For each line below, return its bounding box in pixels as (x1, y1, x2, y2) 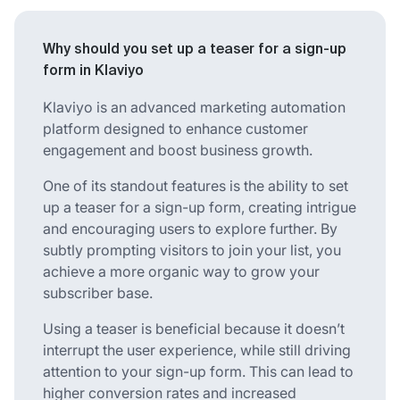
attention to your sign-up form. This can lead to (43, 362, 354, 380)
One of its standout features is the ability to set (43, 176, 348, 195)
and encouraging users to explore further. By (43, 219, 337, 237)
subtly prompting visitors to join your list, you (43, 240, 341, 259)
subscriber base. (43, 283, 153, 302)
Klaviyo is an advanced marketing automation (43, 97, 346, 116)
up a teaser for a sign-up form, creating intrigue (43, 197, 356, 216)
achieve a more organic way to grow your (43, 262, 320, 280)
